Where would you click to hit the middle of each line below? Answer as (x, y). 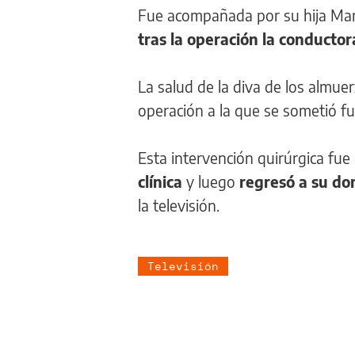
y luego (209, 181)
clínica (160, 181)
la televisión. (179, 205)
